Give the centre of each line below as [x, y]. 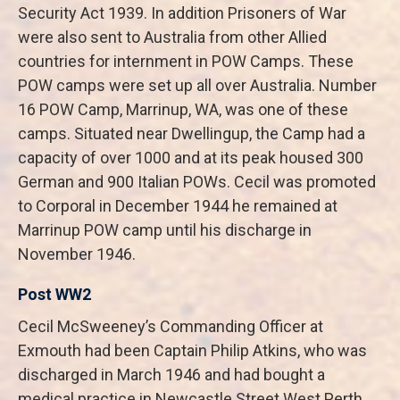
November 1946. [77, 254]
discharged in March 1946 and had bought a [171, 375]
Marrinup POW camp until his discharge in [165, 230]
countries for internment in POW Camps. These [186, 61]
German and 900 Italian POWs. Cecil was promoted [197, 182]
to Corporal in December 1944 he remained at [178, 206]
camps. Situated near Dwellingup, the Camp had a [192, 133]
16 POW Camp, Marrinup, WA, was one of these [183, 109]
